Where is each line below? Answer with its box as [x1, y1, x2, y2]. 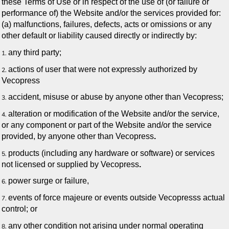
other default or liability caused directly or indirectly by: [2, 31, 197, 40]
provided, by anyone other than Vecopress [2, 132, 154, 141]
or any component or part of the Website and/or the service [2, 121, 212, 130]
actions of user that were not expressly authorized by [8, 64, 197, 74]
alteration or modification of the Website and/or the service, [8, 109, 219, 119]
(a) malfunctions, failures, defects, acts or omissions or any [2, 20, 212, 29]
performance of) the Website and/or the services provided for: [2, 9, 221, 18]
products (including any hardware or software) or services [8, 148, 215, 157]
